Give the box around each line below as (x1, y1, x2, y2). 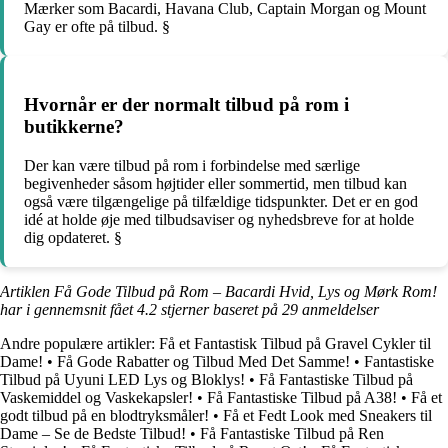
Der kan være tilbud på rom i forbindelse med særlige (24, 157, 360, 175)
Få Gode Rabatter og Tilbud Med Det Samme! (57, 353, 350, 371)
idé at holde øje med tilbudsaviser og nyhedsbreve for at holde (24, 211, 414, 229)
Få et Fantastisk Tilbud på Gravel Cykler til (159, 335, 431, 353)
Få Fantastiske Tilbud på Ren (200, 425, 384, 443)
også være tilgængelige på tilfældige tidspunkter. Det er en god (24, 193, 418, 211)
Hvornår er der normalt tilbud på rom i (24, 94, 349, 116)
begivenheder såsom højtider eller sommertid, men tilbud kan (24, 175, 407, 193)
